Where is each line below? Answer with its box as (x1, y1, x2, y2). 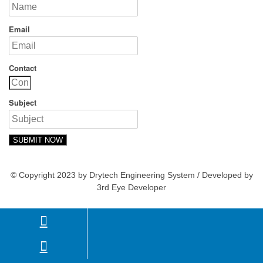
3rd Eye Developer (97, 182, 166, 192)
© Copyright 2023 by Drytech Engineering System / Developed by (10, 170, 253, 180)
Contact (9, 62, 36, 73)
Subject (9, 96, 36, 108)
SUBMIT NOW (13, 135, 63, 144)
